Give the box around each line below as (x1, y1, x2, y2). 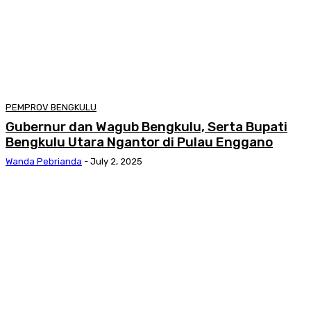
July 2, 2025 (90, 155, 142, 167)
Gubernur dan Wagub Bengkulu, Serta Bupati (6, 118, 287, 135)
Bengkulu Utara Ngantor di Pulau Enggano (6, 133, 273, 150)
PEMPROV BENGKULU (6, 101, 96, 112)
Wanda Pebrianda (6, 155, 82, 167)
